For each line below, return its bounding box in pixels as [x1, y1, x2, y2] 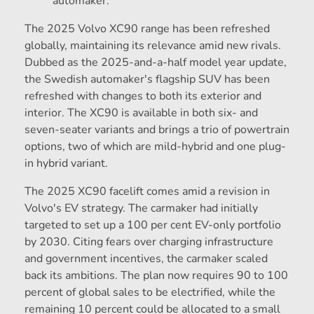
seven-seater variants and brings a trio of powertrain [25, 122, 289, 138]
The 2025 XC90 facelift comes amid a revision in [25, 184, 270, 200]
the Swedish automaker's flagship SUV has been [25, 71, 270, 88]
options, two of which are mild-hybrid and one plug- [25, 139, 286, 155]
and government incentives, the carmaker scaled [25, 251, 268, 267]
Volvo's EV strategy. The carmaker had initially [25, 200, 258, 217]
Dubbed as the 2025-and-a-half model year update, [25, 55, 287, 71]
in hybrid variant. [25, 156, 108, 172]
